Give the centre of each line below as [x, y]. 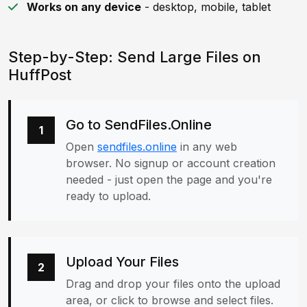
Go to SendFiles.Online [139, 125]
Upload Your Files [122, 262]
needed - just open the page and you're [169, 180]
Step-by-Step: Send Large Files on [135, 57]
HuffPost [40, 75]
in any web [207, 147]
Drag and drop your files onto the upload [173, 284]
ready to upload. [108, 196]
